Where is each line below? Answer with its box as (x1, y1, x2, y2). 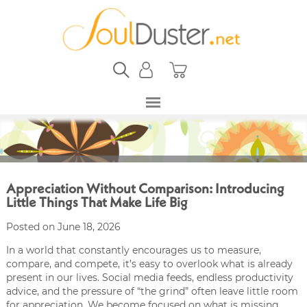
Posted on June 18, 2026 (5, 220, 121, 233)
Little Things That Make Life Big (5, 196, 188, 210)
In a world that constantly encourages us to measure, (5, 243, 261, 256)
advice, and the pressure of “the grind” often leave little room (5, 284, 298, 297)
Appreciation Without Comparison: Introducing (5, 182, 284, 197)
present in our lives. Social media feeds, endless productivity (5, 271, 293, 284)
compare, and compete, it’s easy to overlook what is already (5, 257, 293, 270)
